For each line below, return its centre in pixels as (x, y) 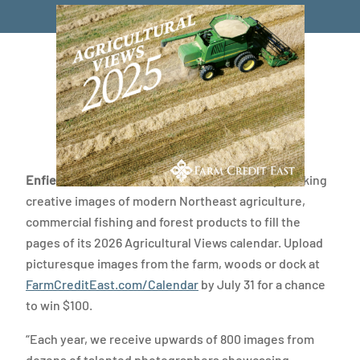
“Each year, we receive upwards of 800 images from (170, 339)
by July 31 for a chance (262, 284)
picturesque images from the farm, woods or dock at (173, 263)
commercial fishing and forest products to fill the (163, 221)
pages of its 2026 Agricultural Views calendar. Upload (174, 242)
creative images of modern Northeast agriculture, (166, 200)
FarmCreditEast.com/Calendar (112, 284)
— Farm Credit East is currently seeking (216, 180)
